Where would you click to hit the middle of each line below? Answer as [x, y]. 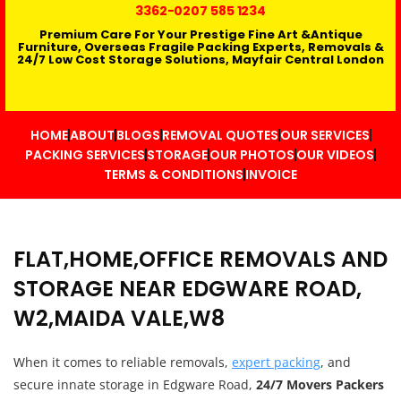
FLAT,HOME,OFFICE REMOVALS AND [200, 259]
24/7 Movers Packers [320, 384]
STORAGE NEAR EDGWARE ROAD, [188, 289]
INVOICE [271, 175]
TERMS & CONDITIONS [174, 175]
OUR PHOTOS [252, 155]
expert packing [276, 362]
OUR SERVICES [324, 135]
